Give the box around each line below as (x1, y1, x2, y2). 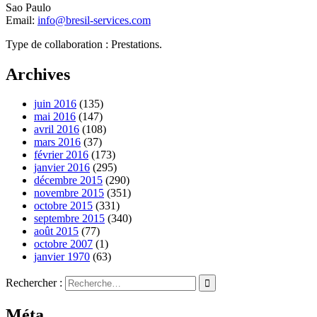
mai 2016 (34, 110, 76, 123)
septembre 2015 (34, 212, 105, 225)
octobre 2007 (34, 238, 93, 250)
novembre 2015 (34, 187, 104, 200)
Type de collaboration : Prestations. (6, 38, 162, 50)
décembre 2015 (34, 174, 103, 187)
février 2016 (34, 149, 88, 161)
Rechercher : (6, 277, 62, 289)
